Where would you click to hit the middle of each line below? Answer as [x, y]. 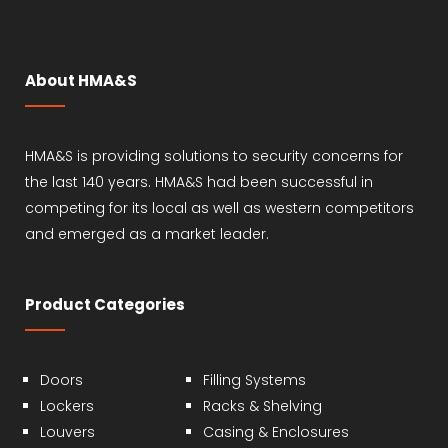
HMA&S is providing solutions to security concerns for [214, 155]
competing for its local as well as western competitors [219, 207]
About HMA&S [81, 80]
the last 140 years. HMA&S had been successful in [199, 181]
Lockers [67, 405]
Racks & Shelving [263, 405]
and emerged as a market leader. [147, 233]
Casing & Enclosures [276, 431]
